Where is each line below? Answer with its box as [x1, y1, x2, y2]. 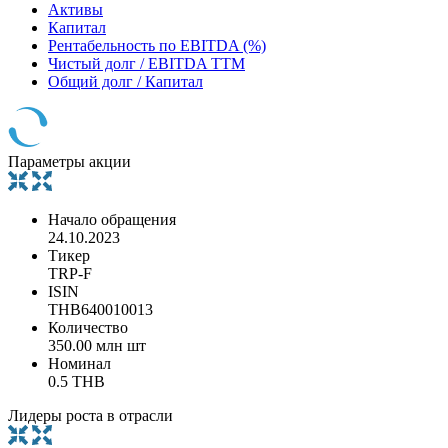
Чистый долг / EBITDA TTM [48, 54, 245, 72]
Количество [48, 318, 128, 336]
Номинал [48, 354, 111, 372]
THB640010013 [48, 300, 153, 318]
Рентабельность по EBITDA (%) [48, 36, 266, 54]
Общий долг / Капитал [48, 72, 203, 90]
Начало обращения [48, 210, 176, 228]
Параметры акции [8, 152, 131, 170]
